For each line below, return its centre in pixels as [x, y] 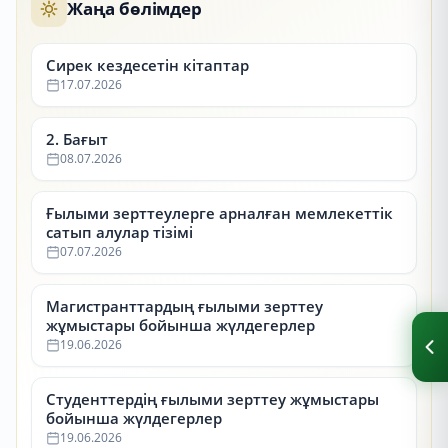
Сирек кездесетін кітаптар [147, 65]
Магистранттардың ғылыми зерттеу [184, 306]
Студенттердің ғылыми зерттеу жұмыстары [212, 399]
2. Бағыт [77, 139]
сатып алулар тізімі [119, 232]
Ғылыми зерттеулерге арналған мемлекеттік [219, 213]
